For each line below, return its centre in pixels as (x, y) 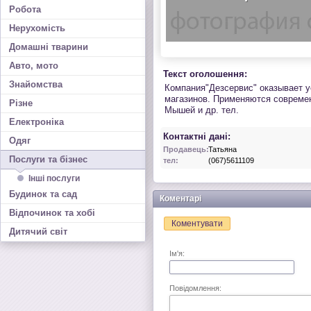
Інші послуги (54, 178)
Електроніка (36, 122)
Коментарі (180, 199)
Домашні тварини (49, 47)
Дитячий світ (38, 232)
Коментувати (197, 224)
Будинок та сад (43, 194)
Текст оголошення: (205, 74)
